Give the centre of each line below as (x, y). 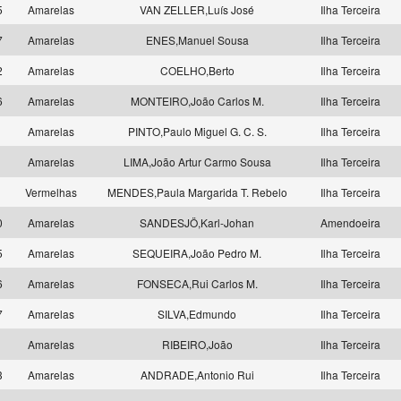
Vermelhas (52, 192)
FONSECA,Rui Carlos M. (197, 283)
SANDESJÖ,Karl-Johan (197, 222)
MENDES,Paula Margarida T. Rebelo (197, 192)
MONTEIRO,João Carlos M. (197, 101)
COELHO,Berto (197, 70)
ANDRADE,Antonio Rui (197, 375)
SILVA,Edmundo (197, 314)
